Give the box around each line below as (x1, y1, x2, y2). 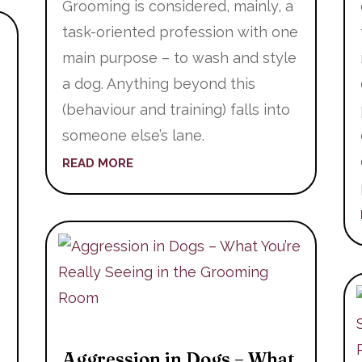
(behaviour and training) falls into (61, 100, 290, 118)
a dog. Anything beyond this (61, 74, 255, 92)
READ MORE (61, 155, 133, 170)
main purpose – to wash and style (61, 48, 297, 66)
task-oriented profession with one (61, 23, 298, 40)
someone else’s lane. (61, 126, 204, 144)
